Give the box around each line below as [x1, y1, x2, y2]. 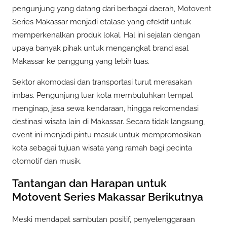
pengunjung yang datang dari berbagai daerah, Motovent [12, 4, 211, 13]
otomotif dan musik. [12, 156, 82, 166]
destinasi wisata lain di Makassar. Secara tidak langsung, [12, 117, 205, 126]
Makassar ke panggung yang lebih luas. [12, 56, 149, 66]
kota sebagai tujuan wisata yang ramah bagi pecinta [12, 143, 192, 153]
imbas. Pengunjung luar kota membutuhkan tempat [12, 90, 193, 100]
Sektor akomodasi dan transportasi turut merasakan [12, 77, 192, 87]
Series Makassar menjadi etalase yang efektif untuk [12, 17, 191, 26]
